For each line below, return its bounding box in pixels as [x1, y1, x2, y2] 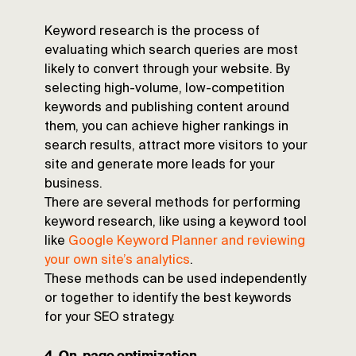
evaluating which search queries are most [44, 44, 298, 58]
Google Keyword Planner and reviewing [68, 235, 305, 249]
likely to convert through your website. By [44, 64, 289, 77]
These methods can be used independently [44, 273, 306, 287]
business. [44, 178, 103, 192]
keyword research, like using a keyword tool [44, 216, 307, 230]
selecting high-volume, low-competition [44, 83, 284, 96]
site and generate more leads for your [44, 159, 275, 172]
